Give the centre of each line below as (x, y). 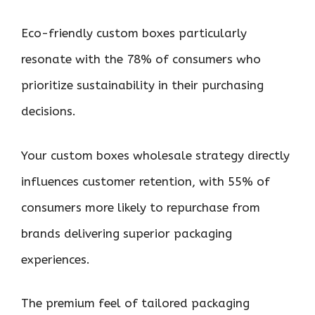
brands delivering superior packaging (127, 233)
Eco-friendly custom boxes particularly (134, 33)
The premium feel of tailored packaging (135, 303)
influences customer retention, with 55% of (146, 181)
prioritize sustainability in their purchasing (142, 85)
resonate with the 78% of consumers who (141, 59)
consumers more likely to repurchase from (141, 207)
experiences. (56, 259)
